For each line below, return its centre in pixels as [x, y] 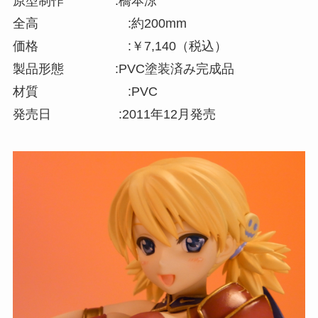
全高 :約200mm [99, 23]
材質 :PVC [85, 91]
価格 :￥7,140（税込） [120, 46]
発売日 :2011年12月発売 [114, 114]
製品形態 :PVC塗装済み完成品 [123, 68]
